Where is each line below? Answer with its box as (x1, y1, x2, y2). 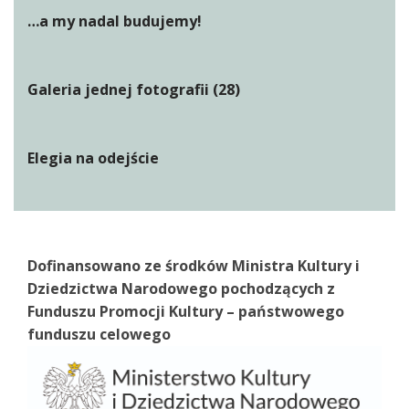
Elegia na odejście (27, 148, 159, 168)
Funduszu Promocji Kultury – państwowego (27, 301, 344, 321)
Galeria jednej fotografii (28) (27, 79, 240, 100)
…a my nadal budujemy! (27, 11, 202, 31)
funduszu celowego (27, 324, 171, 344)
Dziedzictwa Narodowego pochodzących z (27, 278, 335, 299)
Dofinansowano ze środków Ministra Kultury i (27, 256, 360, 276)
